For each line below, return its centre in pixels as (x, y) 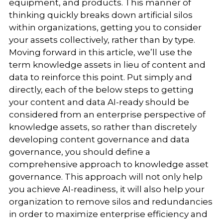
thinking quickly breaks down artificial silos (101, 15)
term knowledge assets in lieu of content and (107, 64)
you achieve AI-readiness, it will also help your (107, 189)
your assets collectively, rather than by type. (102, 40)
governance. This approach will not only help (106, 176)
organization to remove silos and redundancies (111, 201)
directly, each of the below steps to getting (101, 89)
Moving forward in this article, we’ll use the (100, 52)
